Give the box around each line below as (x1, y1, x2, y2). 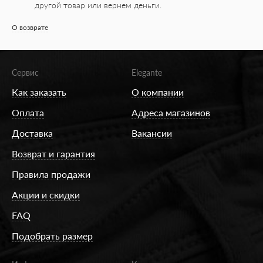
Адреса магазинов (131, 106, 210, 118)
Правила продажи (12, 168, 90, 180)
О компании (131, 86, 184, 97)
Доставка (12, 127, 53, 139)
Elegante (131, 67, 162, 77)
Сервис (12, 67, 39, 77)
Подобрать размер (12, 230, 93, 241)
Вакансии (131, 127, 172, 139)
